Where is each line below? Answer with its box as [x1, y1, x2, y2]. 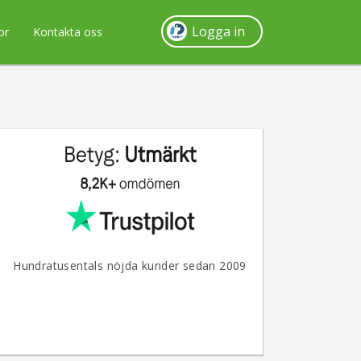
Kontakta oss [32, 24, 102, 39]
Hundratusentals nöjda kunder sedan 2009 [13, 258, 247, 273]
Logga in [192, 23, 245, 40]
